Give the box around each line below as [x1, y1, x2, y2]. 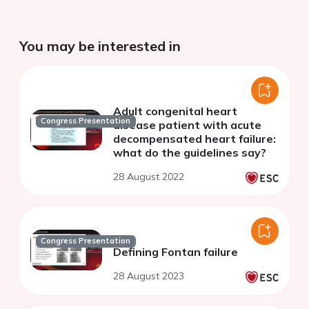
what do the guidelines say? [113, 145, 266, 159]
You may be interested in [19, 37, 181, 54]
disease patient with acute [113, 117, 261, 132]
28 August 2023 [113, 269, 184, 282]
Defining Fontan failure [113, 244, 238, 259]
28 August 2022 [113, 170, 184, 183]
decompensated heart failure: [113, 131, 276, 146]
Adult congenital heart [113, 103, 237, 118]
